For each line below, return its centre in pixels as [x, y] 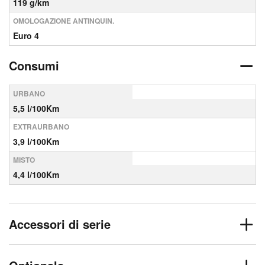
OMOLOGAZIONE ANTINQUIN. [64, 21]
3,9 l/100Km [36, 141]
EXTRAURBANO [41, 127]
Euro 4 [26, 35]
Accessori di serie [60, 224]
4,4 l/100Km [36, 174]
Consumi [34, 65]
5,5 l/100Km [36, 108]
